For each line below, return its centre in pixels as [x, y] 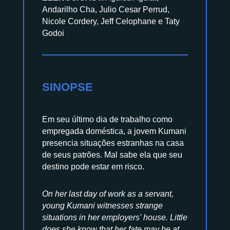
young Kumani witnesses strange [102, 205]
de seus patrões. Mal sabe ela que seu [112, 155]
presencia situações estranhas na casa [113, 143]
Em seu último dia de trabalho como [107, 119]
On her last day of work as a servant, [108, 194]
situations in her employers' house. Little [114, 217]
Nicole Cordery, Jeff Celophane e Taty [111, 21]
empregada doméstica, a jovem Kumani [114, 131]
